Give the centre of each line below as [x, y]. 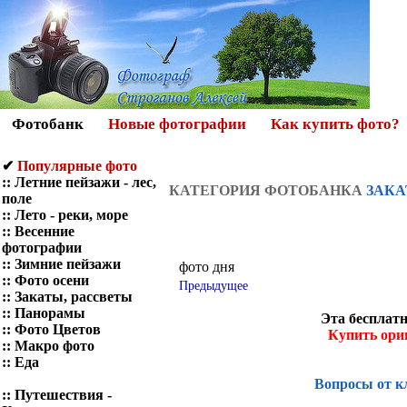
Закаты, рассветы [74, 297]
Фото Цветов [58, 329]
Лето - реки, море [71, 215]
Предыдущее [213, 286]
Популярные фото [77, 166]
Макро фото [55, 346]
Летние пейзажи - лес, [85, 182]
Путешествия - [63, 395]
